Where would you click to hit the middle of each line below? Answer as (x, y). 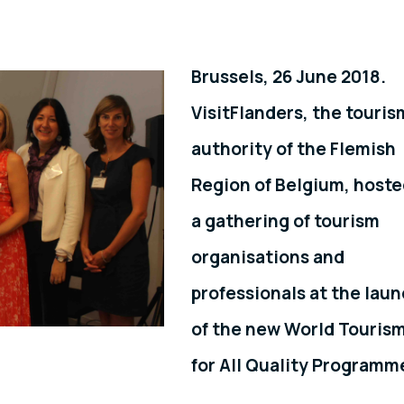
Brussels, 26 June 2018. (289, 77)
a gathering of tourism (285, 221)
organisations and (268, 257)
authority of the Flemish (294, 149)
